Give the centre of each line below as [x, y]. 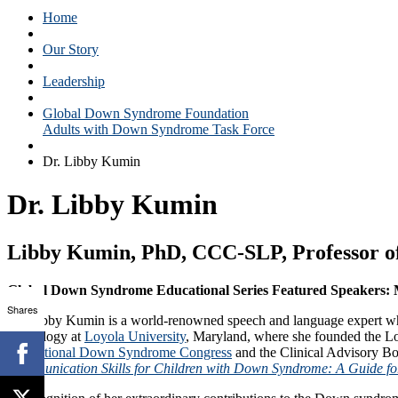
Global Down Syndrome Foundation [146, 113]
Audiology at [46, 336]
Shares [22, 309]
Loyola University [135, 336]
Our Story [71, 49]
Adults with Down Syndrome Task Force [159, 129]
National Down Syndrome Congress [130, 352]
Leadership [74, 81]
